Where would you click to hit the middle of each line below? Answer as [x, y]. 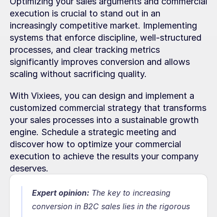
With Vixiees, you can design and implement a [102, 96]
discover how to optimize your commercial [95, 144]
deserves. [29, 168]
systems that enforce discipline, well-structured [106, 38]
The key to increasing [130, 193]
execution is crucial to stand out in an [85, 13]
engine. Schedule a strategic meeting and [93, 132]
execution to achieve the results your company [104, 156]
